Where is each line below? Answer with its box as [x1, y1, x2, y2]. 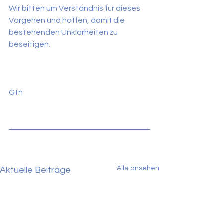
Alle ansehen [117, 165, 159, 172]
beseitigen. [9, 40, 50, 48]
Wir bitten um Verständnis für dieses [9, 4, 142, 12]
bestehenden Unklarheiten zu [9, 28, 119, 36]
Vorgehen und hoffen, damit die [9, 16, 126, 24]
